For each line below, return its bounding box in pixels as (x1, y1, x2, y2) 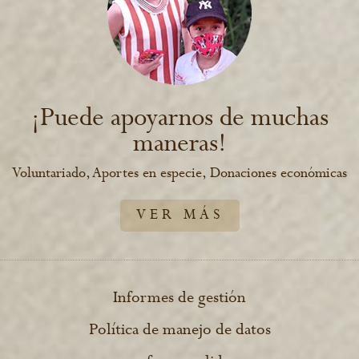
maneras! (132, 127, 227, 161)
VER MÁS (135, 206, 224, 225)
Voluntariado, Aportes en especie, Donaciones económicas (12, 164, 347, 184)
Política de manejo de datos (88, 319, 271, 341)
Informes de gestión (113, 287, 246, 309)
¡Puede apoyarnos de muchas (30, 101, 329, 135)
